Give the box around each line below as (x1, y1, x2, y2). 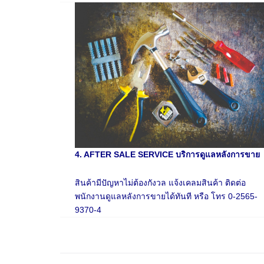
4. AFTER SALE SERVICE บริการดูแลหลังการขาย (75, 149, 260, 159)
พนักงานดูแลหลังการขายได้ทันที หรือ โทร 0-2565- (75, 191, 258, 201)
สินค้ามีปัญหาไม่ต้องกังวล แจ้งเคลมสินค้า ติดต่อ (75, 177, 246, 187)
